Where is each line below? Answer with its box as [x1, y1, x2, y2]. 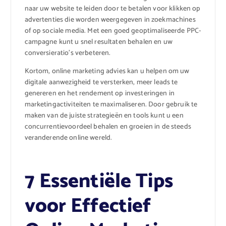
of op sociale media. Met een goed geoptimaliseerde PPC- [24, 25, 202, 37]
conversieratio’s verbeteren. [24, 47, 111, 60]
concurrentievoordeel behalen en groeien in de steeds [24, 121, 191, 133]
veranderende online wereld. [24, 132, 112, 144]
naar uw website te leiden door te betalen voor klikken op [24, 3, 201, 15]
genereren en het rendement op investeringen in [24, 88, 175, 100]
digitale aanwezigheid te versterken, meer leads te [24, 77, 178, 89]
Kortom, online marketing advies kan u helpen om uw [24, 66, 190, 78]
